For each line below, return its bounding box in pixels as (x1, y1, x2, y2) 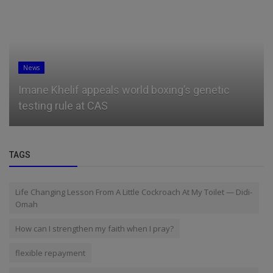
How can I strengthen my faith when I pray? (15, 222, 174, 234)
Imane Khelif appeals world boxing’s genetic (18, 83, 230, 96)
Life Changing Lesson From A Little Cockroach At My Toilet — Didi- (15, 186, 252, 197)
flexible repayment (15, 247, 85, 258)
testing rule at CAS (18, 99, 108, 112)
